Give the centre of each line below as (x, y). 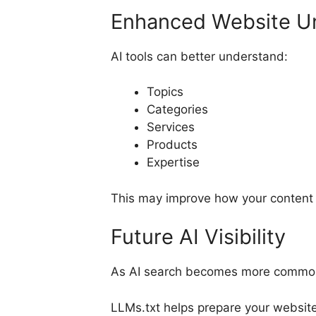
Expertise (173, 163)
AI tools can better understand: (199, 56)
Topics (165, 92)
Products (172, 145)
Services (171, 127)
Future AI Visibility (198, 237)
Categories (177, 110)
